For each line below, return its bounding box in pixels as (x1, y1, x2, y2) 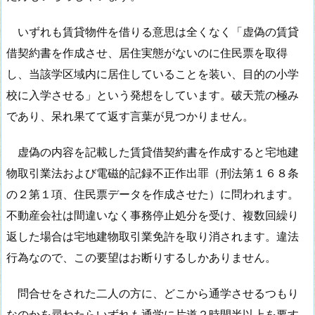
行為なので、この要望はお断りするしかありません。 (6, 250, 276, 264)
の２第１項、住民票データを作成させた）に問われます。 (6, 186, 299, 201)
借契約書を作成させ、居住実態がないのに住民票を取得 (6, 46, 288, 60)
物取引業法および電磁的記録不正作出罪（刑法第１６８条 (6, 165, 299, 180)
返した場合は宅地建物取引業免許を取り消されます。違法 (6, 229, 299, 243)
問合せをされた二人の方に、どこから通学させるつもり (6, 285, 299, 300)
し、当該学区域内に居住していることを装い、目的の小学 (6, 67, 299, 82)
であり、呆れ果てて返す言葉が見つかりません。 (6, 109, 254, 124)
